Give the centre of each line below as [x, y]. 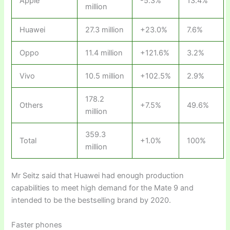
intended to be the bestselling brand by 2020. [91, 200]
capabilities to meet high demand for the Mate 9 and [103, 188]
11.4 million [104, 53]
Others [32, 105]
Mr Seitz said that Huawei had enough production [98, 176]
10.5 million [105, 76]
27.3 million [105, 30]
